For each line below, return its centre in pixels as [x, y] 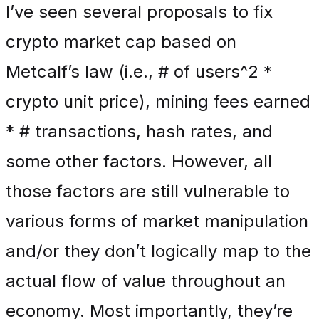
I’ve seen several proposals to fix [139, 12]
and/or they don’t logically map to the [158, 251]
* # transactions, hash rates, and [139, 131]
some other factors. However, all [139, 161]
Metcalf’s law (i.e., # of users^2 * [139, 72]
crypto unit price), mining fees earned [158, 101]
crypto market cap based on [121, 42]
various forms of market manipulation [157, 221]
